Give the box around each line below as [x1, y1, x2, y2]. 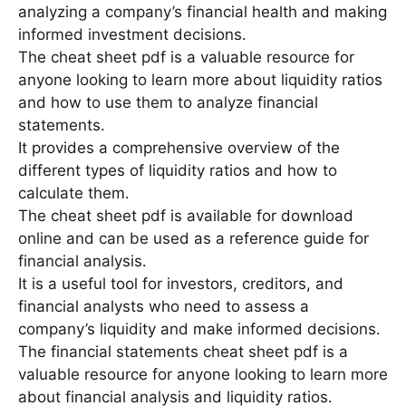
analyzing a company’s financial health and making [18, 2, 387, 21]
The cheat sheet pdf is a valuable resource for [18, 47, 354, 66]
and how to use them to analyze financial [18, 92, 318, 111]
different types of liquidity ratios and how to [18, 160, 337, 179]
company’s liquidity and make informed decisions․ [18, 319, 381, 338]
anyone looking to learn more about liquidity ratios [18, 70, 382, 89]
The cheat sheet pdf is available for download [18, 206, 353, 225]
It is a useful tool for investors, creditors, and [18, 274, 343, 293]
